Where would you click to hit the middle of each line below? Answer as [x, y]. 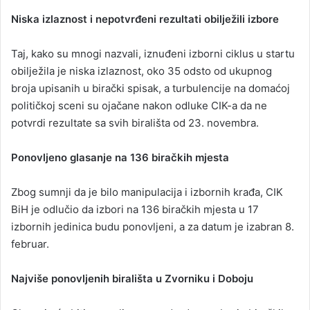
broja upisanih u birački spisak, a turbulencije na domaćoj [151, 88]
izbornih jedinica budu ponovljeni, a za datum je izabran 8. [153, 226]
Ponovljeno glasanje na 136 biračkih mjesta [120, 157]
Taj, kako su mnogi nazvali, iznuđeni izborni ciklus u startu [153, 53]
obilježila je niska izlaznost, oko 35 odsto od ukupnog [142, 71]
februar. [30, 244]
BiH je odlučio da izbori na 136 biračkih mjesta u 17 [135, 209]
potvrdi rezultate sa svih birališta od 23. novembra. [135, 122]
